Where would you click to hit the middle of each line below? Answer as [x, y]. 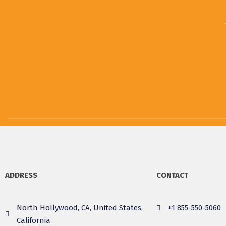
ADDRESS [21, 175]
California [33, 220]
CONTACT [172, 175]
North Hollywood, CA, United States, [79, 208]
